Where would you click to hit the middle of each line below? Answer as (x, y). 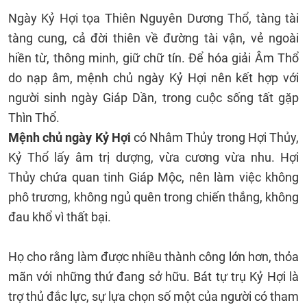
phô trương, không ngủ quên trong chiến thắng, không (153, 197)
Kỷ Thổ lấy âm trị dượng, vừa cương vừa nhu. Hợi (153, 157)
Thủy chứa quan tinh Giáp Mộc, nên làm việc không (153, 177)
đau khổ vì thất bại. (60, 217)
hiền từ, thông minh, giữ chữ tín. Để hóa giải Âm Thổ (153, 58)
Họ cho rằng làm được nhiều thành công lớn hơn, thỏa (153, 257)
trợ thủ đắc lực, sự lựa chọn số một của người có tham (153, 296)
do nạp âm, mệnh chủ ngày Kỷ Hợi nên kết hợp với (153, 78)
